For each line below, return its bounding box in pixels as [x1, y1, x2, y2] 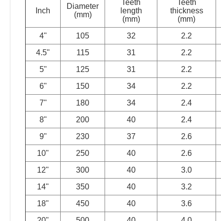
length [120, 6, 142, 15]
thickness [170, 6, 203, 15]
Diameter [67, 2, 99, 10]
